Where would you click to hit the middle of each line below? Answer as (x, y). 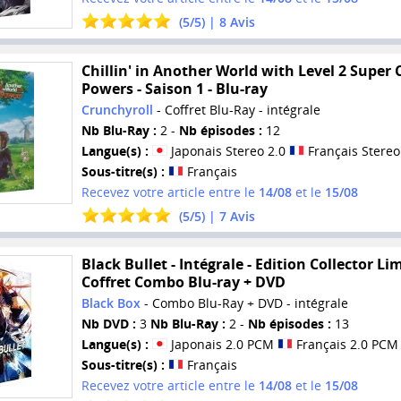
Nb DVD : (108, 324)
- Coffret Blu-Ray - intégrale (236, 109)
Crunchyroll (117, 109)
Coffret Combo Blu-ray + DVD (183, 282)
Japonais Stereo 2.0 (228, 150)
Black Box (111, 303)
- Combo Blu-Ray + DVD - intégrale (244, 303)
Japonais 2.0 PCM (222, 345)
